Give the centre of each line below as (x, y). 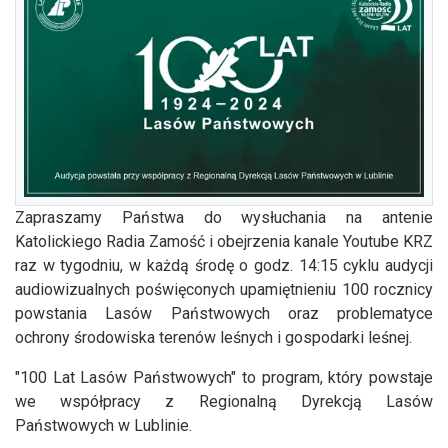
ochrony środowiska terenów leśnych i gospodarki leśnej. (213, 337)
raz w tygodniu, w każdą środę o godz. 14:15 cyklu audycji (224, 265)
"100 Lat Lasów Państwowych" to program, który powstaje (224, 377)
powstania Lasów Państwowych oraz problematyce (224, 313)
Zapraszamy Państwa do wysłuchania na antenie (224, 217)
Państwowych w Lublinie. (103, 425)
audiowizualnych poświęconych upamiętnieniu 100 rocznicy (224, 289)
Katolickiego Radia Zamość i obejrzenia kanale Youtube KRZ (224, 241)
